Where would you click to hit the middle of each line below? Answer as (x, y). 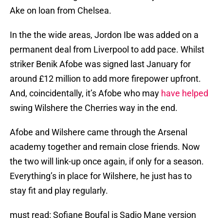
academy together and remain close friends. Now (105, 147)
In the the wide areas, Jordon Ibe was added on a (104, 35)
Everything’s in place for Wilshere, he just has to (101, 176)
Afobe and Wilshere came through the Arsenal (99, 132)
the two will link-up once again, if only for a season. (107, 162)
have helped (185, 93)
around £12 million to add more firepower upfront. (105, 79)
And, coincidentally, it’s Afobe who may (85, 93)
